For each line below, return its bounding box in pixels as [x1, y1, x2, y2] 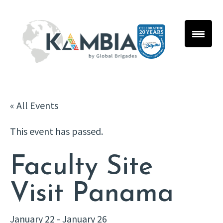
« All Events [10, 99, 58, 112]
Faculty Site [10, 154, 153, 182]
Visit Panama [10, 181, 174, 209]
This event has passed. [10, 125, 103, 138]
